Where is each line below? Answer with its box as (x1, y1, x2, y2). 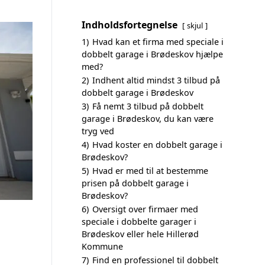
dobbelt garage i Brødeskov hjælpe (82, 49, 223, 60)
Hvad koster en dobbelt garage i (92, 139, 222, 150)
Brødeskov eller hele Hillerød (82, 228, 199, 240)
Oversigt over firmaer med (92, 203, 198, 215)
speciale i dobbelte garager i (82, 216, 196, 227)
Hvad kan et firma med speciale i (92, 36, 224, 47)
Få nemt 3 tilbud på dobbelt (92, 101, 203, 112)
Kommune (82, 241, 123, 252)
